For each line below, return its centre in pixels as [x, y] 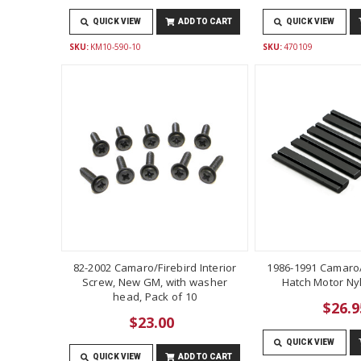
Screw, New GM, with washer [155, 282]
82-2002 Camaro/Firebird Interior [155, 267]
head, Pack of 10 [155, 296]
